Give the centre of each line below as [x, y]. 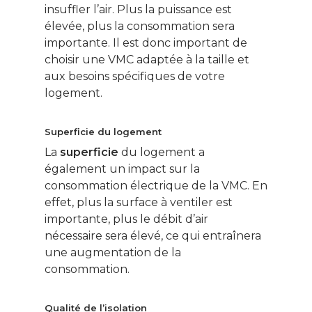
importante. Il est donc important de [146, 43]
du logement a [162, 153]
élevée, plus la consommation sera [140, 26]
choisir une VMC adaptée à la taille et [147, 60]
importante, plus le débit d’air [126, 219]
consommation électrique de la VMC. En [156, 186]
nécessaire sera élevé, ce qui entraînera [153, 236]
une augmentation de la [113, 253]
